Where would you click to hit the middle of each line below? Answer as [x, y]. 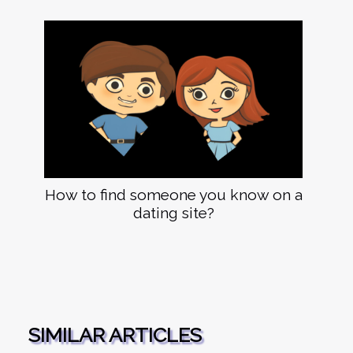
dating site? [173, 212]
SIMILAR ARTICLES [115, 334]
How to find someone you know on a [173, 194]
